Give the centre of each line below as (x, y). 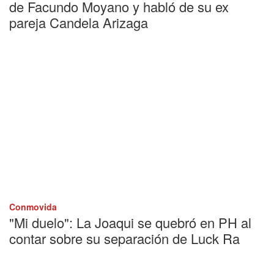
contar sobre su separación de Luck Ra (124, 238)
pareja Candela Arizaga (79, 22)
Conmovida (33, 206)
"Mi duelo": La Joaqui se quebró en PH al (130, 222)
